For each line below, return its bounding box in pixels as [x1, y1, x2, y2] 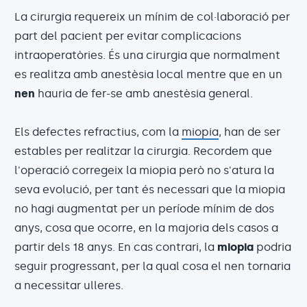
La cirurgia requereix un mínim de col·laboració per [14, 10, 290, 23]
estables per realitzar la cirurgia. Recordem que [14, 144, 272, 158]
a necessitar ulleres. [14, 278, 123, 292]
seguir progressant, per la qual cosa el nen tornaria [14, 259, 291, 273]
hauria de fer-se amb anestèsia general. [35, 86, 253, 100]
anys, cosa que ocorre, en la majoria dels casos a [14, 221, 278, 234]
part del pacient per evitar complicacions [14, 29, 241, 42]
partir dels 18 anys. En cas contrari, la [14, 240, 217, 254]
